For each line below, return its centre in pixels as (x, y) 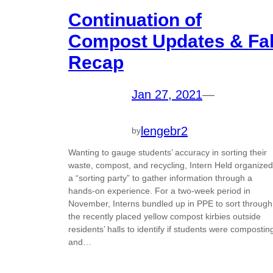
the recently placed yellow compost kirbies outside (165, 216)
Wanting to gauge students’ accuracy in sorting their (168, 152)
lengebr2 (164, 131)
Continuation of (135, 19)
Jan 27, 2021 (167, 94)
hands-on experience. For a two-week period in (159, 190)
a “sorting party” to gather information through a (160, 178)
